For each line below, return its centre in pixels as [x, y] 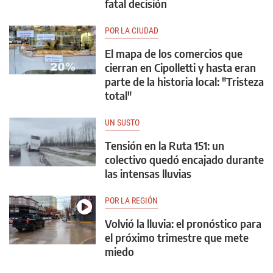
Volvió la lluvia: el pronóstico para [183, 224]
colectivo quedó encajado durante [184, 160]
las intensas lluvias [148, 174]
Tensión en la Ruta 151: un [165, 146]
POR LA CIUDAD [132, 31]
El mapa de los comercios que [174, 54]
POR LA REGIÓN [131, 201]
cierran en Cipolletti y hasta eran [180, 68]
